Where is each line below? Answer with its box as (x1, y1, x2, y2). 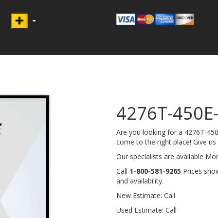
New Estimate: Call (116, 191, 175, 200)
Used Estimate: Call (116, 205, 177, 215)
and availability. (116, 176, 163, 186)
